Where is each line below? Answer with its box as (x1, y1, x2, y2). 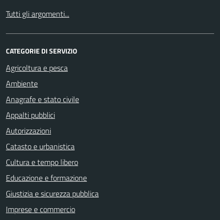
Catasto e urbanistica (6, 140, 75, 152)
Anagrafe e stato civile (6, 93, 79, 105)
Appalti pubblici (6, 109, 55, 121)
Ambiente (6, 78, 38, 89)
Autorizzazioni (6, 125, 51, 137)
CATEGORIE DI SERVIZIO (6, 46, 77, 56)
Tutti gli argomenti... (6, 8, 69, 20)
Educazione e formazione (6, 172, 87, 184)
